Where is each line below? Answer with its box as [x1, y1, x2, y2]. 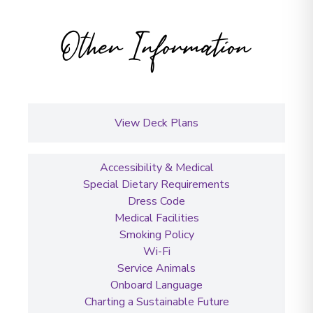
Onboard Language [110, 277, 203, 293]
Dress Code [128, 193, 185, 209]
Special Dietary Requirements [83, 176, 230, 192]
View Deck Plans [115, 115, 198, 131]
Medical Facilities [114, 210, 199, 226]
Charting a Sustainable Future [84, 293, 229, 310]
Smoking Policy [119, 226, 194, 242]
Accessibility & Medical [99, 159, 214, 175]
